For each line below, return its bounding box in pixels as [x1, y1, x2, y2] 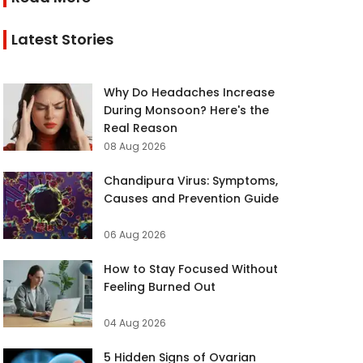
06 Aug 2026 [104, 228, 167, 241]
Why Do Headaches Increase [104, 84, 275, 100]
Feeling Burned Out [104, 279, 216, 295]
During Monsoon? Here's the [104, 102, 270, 118]
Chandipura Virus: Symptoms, [104, 173, 279, 189]
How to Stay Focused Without [104, 261, 279, 277]
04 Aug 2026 [104, 316, 167, 330]
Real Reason [104, 120, 178, 136]
